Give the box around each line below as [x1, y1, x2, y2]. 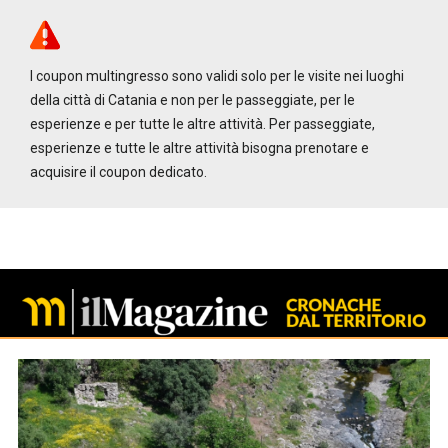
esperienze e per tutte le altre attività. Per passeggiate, [30, 116, 376, 132]
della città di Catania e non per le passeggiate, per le [30, 92, 356, 108]
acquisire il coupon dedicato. [30, 164, 208, 180]
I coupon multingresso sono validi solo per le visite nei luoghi [30, 68, 405, 84]
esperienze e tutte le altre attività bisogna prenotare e [30, 140, 370, 156]
